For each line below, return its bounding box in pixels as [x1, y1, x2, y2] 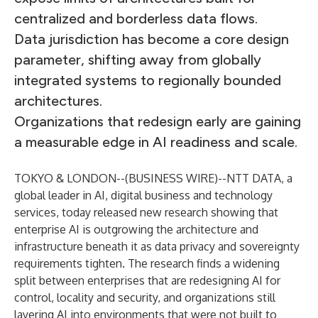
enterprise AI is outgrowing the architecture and [14, 222, 258, 236]
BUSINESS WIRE [128, 171, 214, 185]
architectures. [14, 92, 102, 109]
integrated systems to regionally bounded [14, 72, 281, 89]
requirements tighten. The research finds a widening [14, 256, 280, 270]
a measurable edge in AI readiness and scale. [14, 133, 297, 150]
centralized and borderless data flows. [14, 10, 258, 27]
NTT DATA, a [226, 171, 292, 185]
